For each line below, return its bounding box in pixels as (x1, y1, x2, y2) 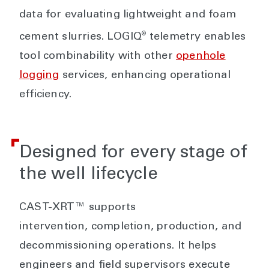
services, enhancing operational (59, 70, 231, 81)
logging (19, 70, 59, 81)
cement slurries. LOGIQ (19, 31, 142, 43)
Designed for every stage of (19, 144, 247, 162)
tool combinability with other (19, 50, 176, 62)
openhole (176, 50, 226, 62)
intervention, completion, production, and (19, 221, 242, 232)
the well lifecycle (19, 166, 158, 184)
